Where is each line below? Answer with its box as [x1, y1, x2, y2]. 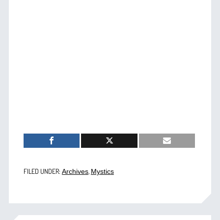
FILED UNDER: [23, 167, 62, 175]
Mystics [90, 167, 114, 175]
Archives [61, 167, 88, 175]
